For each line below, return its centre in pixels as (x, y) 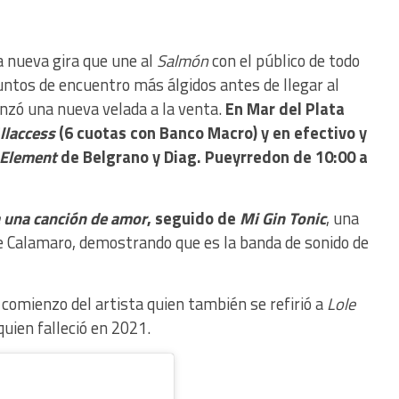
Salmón (183, 60)
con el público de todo (284, 60)
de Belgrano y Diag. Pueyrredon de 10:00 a (212, 156)
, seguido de (193, 218)
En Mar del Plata (285, 108)
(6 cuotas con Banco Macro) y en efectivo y (211, 132)
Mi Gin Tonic (283, 218)
